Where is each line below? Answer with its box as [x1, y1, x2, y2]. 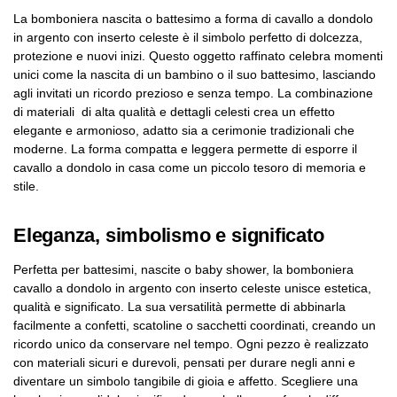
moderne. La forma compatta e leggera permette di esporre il [13, 142, 357, 157]
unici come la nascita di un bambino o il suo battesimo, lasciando [13, 67, 376, 82]
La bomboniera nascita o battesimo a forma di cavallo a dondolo [13, 12, 373, 27]
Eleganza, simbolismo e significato [13, 224, 324, 247]
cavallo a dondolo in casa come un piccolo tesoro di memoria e [13, 160, 366, 175]
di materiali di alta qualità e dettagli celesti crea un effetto [13, 105, 335, 120]
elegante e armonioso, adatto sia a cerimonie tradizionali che [13, 123, 354, 138]
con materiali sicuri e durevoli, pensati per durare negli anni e [13, 355, 355, 370]
